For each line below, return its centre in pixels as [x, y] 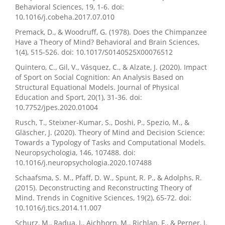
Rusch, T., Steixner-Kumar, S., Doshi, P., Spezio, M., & [102, 123]
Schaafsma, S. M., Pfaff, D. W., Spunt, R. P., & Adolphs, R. [108, 178]
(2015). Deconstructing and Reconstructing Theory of [103, 188]
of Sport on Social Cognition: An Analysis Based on [99, 77]
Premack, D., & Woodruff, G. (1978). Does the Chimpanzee [111, 32]
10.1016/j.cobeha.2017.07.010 [65, 17]
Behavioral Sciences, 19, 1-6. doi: [70, 7]
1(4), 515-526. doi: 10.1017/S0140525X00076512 [94, 52]
